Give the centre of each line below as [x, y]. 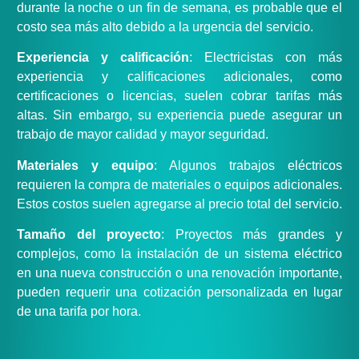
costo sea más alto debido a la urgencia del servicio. [165, 26]
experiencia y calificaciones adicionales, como [179, 77]
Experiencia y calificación [103, 58]
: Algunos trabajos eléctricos [248, 165]
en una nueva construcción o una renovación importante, [179, 273]
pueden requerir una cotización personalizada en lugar [179, 292]
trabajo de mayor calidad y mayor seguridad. [143, 135]
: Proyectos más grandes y [252, 235]
